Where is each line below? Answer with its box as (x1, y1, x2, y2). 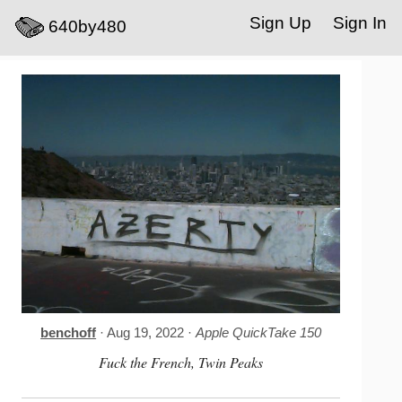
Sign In (333, 13, 387, 32)
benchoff (40, 326, 97, 341)
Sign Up (249, 13, 311, 32)
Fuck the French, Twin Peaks (99, 353, 264, 372)
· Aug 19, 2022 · (96, 326, 197, 341)
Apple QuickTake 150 (196, 326, 322, 341)
